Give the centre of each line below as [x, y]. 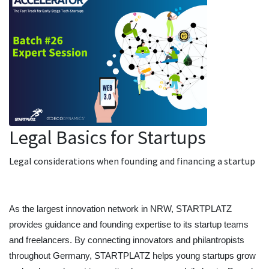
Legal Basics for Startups [107, 138]
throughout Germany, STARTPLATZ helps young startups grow [132, 256]
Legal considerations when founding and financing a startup [132, 161]
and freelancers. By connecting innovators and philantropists [127, 240]
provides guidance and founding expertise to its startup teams [129, 225]
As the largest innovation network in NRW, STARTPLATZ [120, 209]
